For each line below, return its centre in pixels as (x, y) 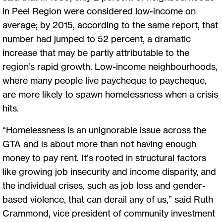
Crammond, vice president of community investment (109, 213)
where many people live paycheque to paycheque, (105, 80)
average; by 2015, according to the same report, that (110, 25)
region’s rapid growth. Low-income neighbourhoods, (110, 66)
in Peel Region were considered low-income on (99, 11)
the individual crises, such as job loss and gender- (104, 185)
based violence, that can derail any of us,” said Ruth (108, 199)
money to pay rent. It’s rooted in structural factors (104, 157)
